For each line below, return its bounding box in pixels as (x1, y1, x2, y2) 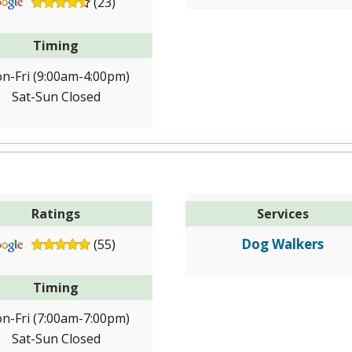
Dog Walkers (241, 235, 324, 254)
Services (256, 205, 309, 223)
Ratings (31, 205, 81, 223)
